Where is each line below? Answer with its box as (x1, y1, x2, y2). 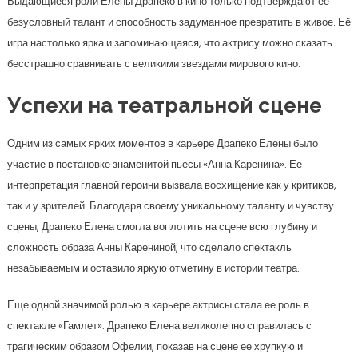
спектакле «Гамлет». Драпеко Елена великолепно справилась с (6, 318, 312, 333)
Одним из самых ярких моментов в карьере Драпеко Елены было (6, 136, 318, 151)
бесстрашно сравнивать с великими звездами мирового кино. (6, 56, 300, 71)
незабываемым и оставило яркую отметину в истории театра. (6, 261, 300, 276)
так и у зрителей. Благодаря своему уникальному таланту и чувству (6, 198, 334, 213)
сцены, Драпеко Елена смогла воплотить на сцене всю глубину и (6, 219, 317, 234)
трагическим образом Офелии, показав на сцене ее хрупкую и (6, 339, 303, 354)
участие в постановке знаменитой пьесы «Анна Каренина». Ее (6, 157, 302, 172)
